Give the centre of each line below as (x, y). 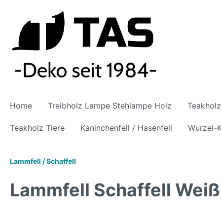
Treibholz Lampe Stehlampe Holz (110, 106)
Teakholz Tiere (37, 128)
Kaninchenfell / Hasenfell (126, 128)
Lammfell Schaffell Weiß (115, 190)
